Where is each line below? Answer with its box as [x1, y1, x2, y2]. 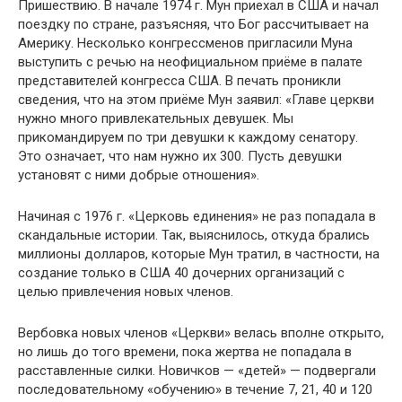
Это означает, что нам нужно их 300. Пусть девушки [18, 148, 342, 164]
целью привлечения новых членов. [18, 284, 233, 300]
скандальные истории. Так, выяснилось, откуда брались [18, 227, 370, 243]
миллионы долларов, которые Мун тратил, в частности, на [18, 246, 380, 262]
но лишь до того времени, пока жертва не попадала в [18, 344, 352, 360]
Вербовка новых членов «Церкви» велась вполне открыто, [18, 325, 384, 341]
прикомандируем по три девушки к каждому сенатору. [18, 129, 358, 145]
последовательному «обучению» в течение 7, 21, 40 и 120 [18, 381, 372, 398]
